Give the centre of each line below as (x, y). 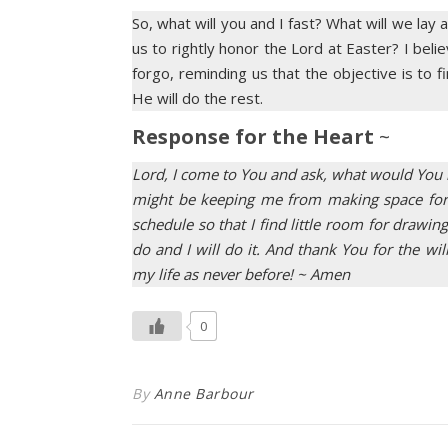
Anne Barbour (203, 393)
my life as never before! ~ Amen (241, 274)
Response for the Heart (253, 136)
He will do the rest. (197, 98)
